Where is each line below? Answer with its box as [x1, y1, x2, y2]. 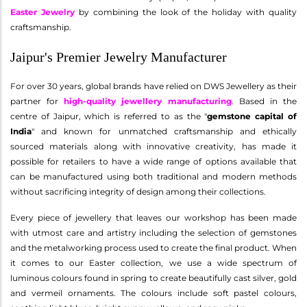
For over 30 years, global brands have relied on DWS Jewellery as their [10, 80, 297, 91]
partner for [10, 95, 64, 106]
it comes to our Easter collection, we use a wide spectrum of [10, 257, 297, 268]
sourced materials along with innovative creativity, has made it [10, 140, 297, 151]
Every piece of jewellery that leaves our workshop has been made [10, 212, 297, 223]
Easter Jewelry [10, 6, 75, 17]
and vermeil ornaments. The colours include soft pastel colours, [10, 287, 297, 298]
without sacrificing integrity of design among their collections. [10, 186, 266, 197]
